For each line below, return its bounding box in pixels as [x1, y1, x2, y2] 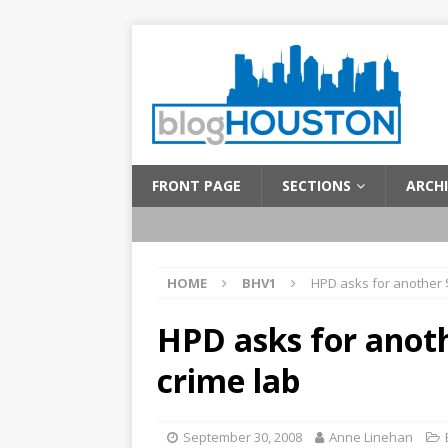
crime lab [157, 359, 300, 402]
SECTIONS [282, 176, 351, 195]
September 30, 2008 [183, 428, 302, 446]
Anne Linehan [329, 428, 413, 446]
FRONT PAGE [152, 176, 241, 195]
